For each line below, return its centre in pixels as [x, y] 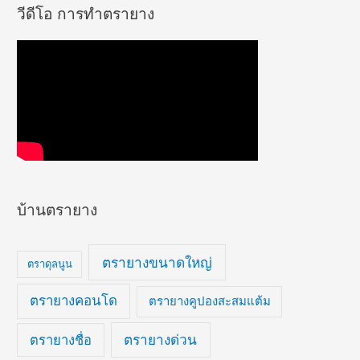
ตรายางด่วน [161, 340]
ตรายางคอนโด [74, 301]
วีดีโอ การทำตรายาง [86, 13]
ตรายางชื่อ [60, 340]
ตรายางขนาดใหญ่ [157, 263]
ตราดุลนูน [49, 264]
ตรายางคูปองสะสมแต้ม [209, 301]
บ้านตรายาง [57, 210]
